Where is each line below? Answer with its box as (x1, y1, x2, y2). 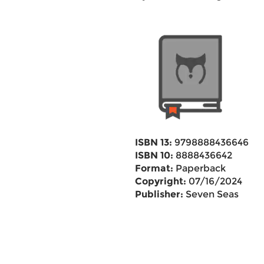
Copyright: (134, 176, 186, 187)
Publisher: (134, 189, 183, 200)
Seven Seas (183, 189, 239, 200)
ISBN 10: (134, 150, 173, 161)
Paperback (173, 163, 226, 174)
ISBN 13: (134, 137, 172, 148)
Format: (134, 163, 173, 174)
